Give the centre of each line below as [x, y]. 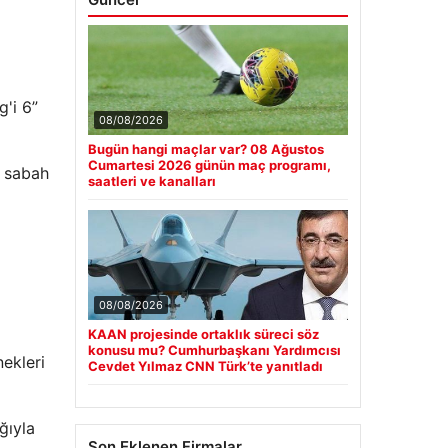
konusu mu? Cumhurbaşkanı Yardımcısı [214, 350]
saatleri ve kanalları [151, 181]
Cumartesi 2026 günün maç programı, [209, 165]
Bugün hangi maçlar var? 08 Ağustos [205, 149]
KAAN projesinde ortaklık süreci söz [203, 334]
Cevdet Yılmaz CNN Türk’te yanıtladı [205, 366]
